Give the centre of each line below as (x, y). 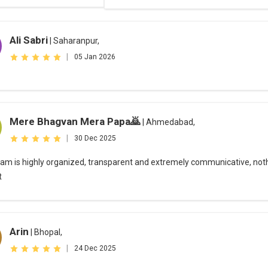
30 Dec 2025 (95, 138)
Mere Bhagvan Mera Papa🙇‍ (75, 122)
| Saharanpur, (74, 41)
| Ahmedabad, (168, 122)
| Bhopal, (46, 232)
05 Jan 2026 (95, 57)
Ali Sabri (29, 40)
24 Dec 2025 (95, 249)
